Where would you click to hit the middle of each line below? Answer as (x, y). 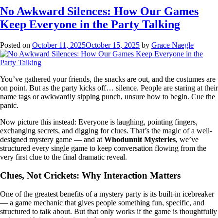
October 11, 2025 (59, 45)
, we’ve (187, 139)
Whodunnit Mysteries (140, 139)
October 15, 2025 (113, 45)
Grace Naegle (173, 45)
